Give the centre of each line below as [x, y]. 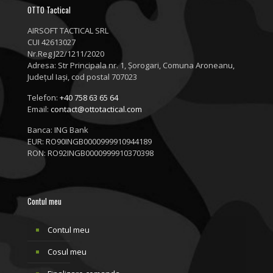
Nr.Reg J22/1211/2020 [66, 54]
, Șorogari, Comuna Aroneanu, [179, 65]
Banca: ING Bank [58, 130]
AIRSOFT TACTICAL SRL [68, 30]
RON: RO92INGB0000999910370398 [90, 153]
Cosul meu [67, 252]
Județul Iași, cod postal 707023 [82, 77]
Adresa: [43, 65]
